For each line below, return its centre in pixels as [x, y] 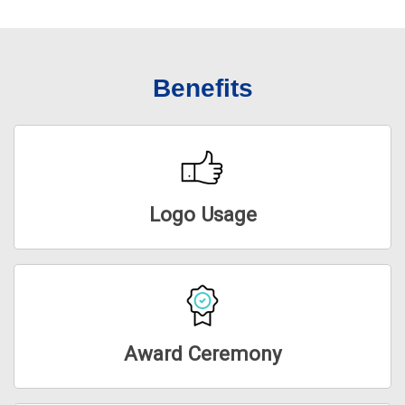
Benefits [202, 88]
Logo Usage [202, 214]
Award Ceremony [202, 353]
